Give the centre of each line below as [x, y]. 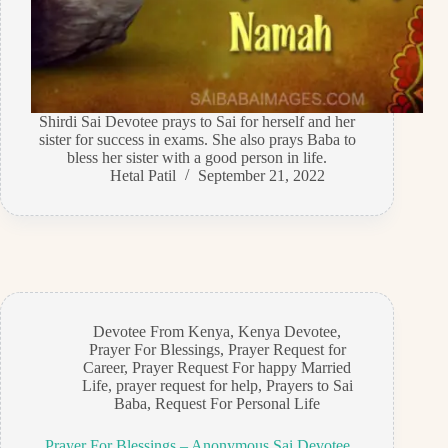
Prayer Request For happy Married [242, 368]
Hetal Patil [142, 176]
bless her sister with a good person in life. [197, 158]
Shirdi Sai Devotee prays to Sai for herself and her [197, 122]
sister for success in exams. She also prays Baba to [197, 140]
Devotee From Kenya [162, 332]
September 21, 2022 [261, 176]
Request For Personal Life [238, 404]
